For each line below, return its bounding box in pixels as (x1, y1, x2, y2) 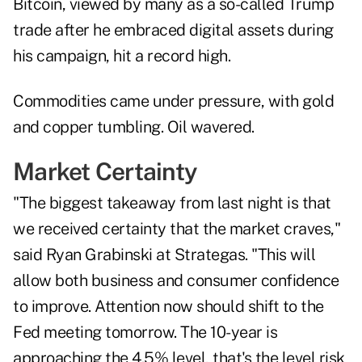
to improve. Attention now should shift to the (13, 297, 324, 317)
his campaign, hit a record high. (13, 46, 230, 66)
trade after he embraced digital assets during (13, 20, 334, 40)
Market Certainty (13, 157, 197, 187)
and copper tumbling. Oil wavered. (13, 117, 255, 137)
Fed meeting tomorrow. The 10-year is (13, 322, 277, 343)
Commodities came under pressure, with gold (13, 91, 334, 112)
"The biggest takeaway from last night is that (13, 193, 331, 213)
